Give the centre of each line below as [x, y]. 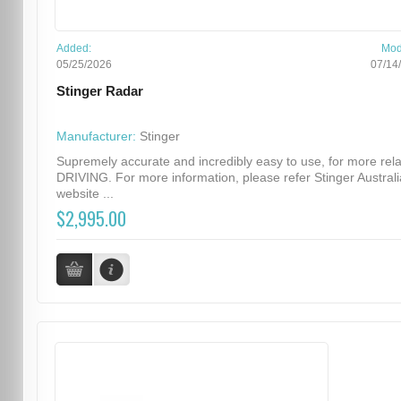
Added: [73, 49]
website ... [85, 194]
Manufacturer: [96, 137]
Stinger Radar [99, 92]
